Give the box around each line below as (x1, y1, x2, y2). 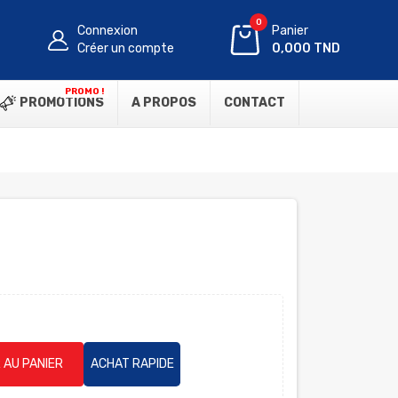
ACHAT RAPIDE (90, 356, 174, 371)
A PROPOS (131, 95, 196, 110)
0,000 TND (272, 41, 341, 56)
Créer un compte (77, 41, 175, 56)
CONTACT (224, 95, 285, 110)
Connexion (77, 23, 139, 38)
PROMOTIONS (17, 95, 104, 110)
